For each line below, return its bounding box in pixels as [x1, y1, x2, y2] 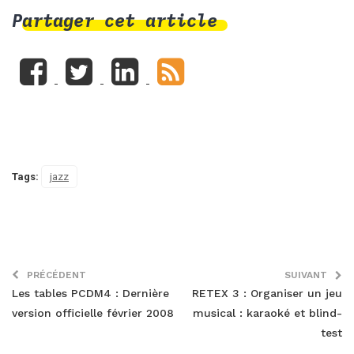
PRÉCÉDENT [27, 269, 86, 281]
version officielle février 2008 [12, 306, 174, 319]
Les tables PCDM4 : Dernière [12, 286, 169, 299]
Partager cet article [12, 8, 217, 32]
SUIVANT [284, 269, 327, 281]
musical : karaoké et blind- [193, 306, 342, 319]
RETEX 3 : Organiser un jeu [192, 286, 342, 299]
